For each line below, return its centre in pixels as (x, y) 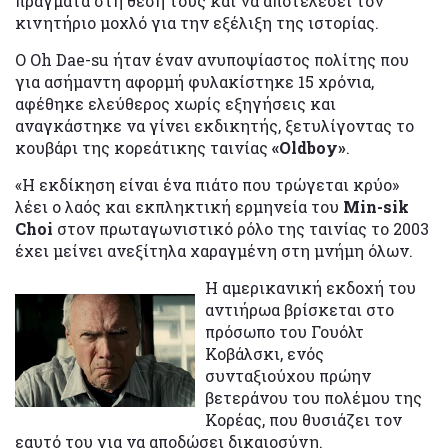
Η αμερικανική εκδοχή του (310, 288)
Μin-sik (376, 207)
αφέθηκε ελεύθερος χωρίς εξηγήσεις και (175, 104)
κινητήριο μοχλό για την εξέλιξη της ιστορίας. (197, 23)
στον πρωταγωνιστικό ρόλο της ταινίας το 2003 (241, 229)
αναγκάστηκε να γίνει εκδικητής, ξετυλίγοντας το (214, 126)
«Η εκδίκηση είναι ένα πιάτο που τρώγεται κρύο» (207, 185)
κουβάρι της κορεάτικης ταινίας (143, 148)
